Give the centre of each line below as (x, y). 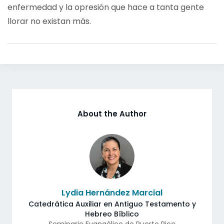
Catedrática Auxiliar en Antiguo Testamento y (112, 204)
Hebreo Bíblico (112, 214)
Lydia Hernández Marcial (112, 193)
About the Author (112, 114)
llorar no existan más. (49, 21)
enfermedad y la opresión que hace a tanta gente (106, 7)
